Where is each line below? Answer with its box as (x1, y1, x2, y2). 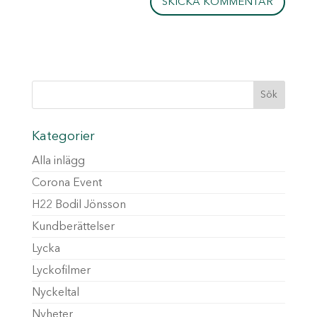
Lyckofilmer (31, 265, 91, 277)
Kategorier (31, 130, 95, 143)
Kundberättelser (31, 221, 115, 233)
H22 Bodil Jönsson (31, 200, 126, 211)
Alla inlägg (31, 156, 85, 167)
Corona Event (31, 178, 102, 189)
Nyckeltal (31, 287, 79, 299)
